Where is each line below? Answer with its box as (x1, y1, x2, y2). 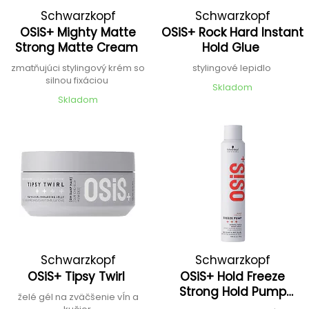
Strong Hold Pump (179, 283, 286, 300)
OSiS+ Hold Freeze (180, 268, 286, 285)
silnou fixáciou (46, 73, 111, 87)
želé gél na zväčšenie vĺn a (17, 290, 139, 303)
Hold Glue (202, 39, 263, 56)
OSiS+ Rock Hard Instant (161, 23, 304, 41)
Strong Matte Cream (14, 39, 141, 56)
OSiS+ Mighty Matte (20, 23, 137, 41)
